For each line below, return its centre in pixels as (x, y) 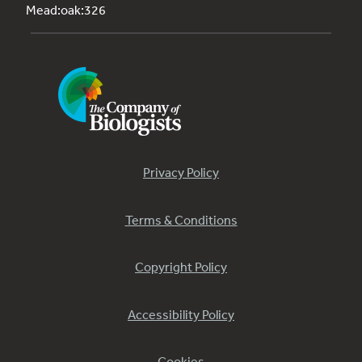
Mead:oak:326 (66, 10)
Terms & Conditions (181, 219)
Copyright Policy (181, 267)
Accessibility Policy (181, 314)
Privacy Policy (181, 173)
